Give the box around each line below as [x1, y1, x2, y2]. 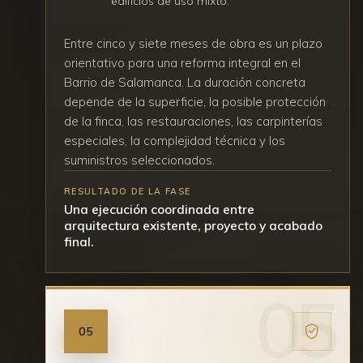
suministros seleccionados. [64, 152, 215, 168]
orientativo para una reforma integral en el [64, 54, 301, 70]
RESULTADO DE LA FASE [64, 185, 191, 197]
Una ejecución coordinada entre [64, 200, 254, 217]
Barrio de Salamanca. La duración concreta [64, 74, 305, 90]
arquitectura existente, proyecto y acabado [64, 216, 322, 233]
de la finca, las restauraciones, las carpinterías [64, 113, 322, 129]
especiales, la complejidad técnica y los [64, 132, 285, 148]
